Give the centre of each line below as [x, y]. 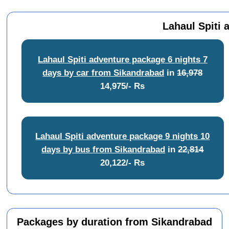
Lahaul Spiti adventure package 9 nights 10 [123, 136]
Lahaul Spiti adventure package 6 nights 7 [122, 59]
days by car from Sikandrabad [104, 72]
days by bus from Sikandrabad [104, 150]
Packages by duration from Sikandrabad [114, 222]
